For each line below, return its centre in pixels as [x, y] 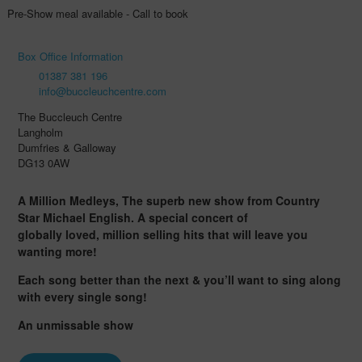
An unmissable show [75, 324]
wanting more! [59, 251]
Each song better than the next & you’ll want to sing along [179, 279]
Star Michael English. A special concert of [133, 217]
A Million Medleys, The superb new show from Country [168, 200]
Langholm [40, 132]
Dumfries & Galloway [67, 147]
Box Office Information [70, 56]
